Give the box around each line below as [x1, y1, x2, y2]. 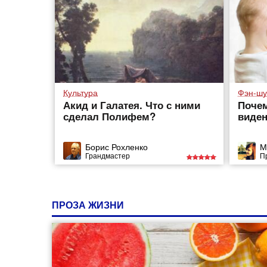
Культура [63, 86, 98, 98]
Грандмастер [85, 150, 131, 160]
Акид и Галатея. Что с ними [63, 98, 201, 112]
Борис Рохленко [85, 140, 148, 153]
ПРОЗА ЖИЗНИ [52, 198, 126, 212]
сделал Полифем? [63, 109, 156, 123]
